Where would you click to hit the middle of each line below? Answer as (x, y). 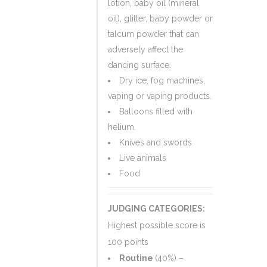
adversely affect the (145, 49)
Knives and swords (156, 142)
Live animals (143, 158)
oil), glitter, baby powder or (160, 18)
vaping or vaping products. (160, 96)
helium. (122, 127)
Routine (137, 258)
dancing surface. (139, 65)
